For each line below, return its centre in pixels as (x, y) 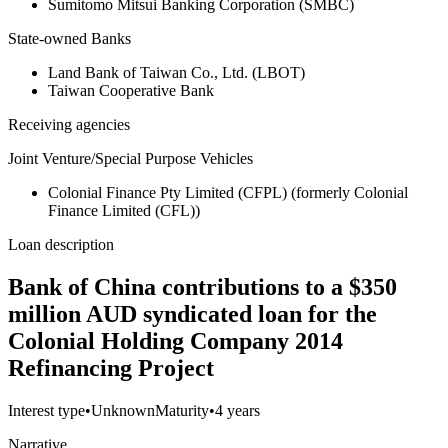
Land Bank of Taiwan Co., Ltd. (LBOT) (176, 73)
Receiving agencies (69, 125)
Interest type (46, 411)
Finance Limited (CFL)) (124, 211)
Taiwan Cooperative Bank (131, 91)
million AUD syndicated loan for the (192, 314)
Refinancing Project (111, 368)
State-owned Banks (69, 39)
